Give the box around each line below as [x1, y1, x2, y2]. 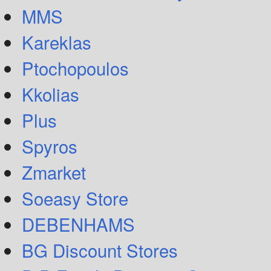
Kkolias [22, 81, 79, 106]
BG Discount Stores [22, 237, 178, 263]
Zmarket [22, 159, 86, 184]
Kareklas [22, 29, 91, 54]
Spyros [22, 133, 77, 158]
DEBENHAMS [22, 211, 135, 237]
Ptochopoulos [22, 55, 129, 80]
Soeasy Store [22, 185, 128, 211]
